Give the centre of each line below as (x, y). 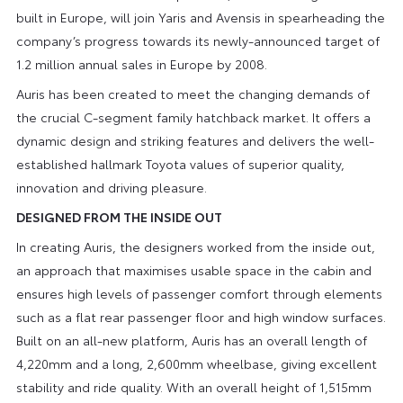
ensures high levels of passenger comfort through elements (199, 293)
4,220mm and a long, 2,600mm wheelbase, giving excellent (196, 363)
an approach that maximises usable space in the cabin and (193, 269)
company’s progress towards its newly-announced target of (197, 40)
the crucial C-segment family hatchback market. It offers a (193, 116)
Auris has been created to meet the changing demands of (193, 93)
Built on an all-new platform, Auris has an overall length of (191, 340)
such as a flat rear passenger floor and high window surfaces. (201, 316)
